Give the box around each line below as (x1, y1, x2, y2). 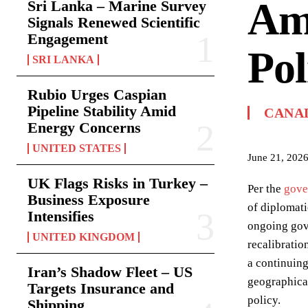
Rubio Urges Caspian (27, 86, 166, 103)
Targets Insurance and (27, 280, 174, 297)
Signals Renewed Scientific (27, 14, 200, 31)
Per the (247, 182, 284, 195)
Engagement (27, 30, 108, 47)
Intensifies (27, 208, 94, 225)
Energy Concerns (27, 119, 141, 136)
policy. (247, 294, 280, 307)
